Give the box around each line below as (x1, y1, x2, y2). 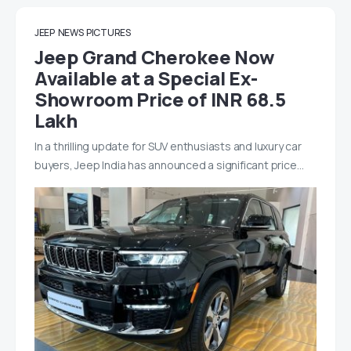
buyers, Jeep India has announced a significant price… (34, 157, 304, 172)
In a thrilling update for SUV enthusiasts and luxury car (34, 138, 302, 154)
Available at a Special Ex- (34, 64, 259, 91)
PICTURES (86, 25, 131, 39)
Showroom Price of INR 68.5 (34, 85, 286, 112)
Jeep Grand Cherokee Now (34, 43, 276, 70)
